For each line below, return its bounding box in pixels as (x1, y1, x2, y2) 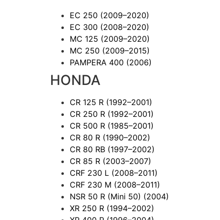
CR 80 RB (70, 144, 108, 154)
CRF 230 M (70, 179, 114, 190)
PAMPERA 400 (70, 57, 126, 67)
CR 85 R (70, 156, 103, 166)
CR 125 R (70, 97, 106, 107)
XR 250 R (70, 203, 107, 213)
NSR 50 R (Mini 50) (70, 191, 143, 201)
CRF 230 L (70, 167, 111, 178)
